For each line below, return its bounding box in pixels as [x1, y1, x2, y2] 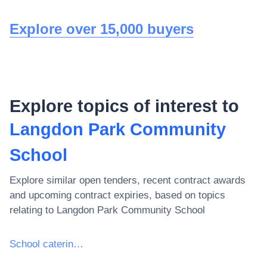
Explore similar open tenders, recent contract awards [10, 174, 246, 186]
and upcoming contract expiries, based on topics [10, 189, 225, 201]
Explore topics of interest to [10, 96, 239, 116]
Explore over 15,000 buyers [10, 20, 194, 37]
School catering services [73, 238, 83, 250]
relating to [10, 204, 57, 216]
